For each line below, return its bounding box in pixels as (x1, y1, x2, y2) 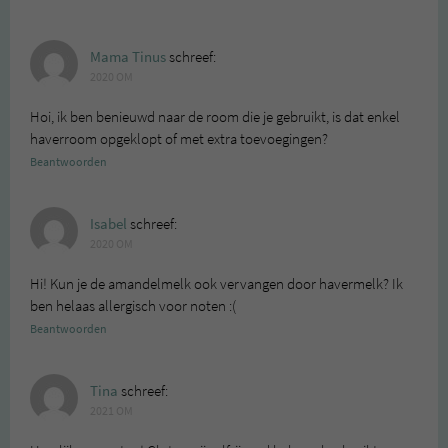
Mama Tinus (90, 46, 166, 67)
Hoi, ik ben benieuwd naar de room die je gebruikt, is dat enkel (30, 106, 400, 127)
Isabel (90, 213, 127, 234)
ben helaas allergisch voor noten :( (30, 295, 236, 316)
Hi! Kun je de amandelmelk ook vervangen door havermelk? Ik (30, 273, 403, 294)
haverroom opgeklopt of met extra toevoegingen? (30, 128, 328, 149)
